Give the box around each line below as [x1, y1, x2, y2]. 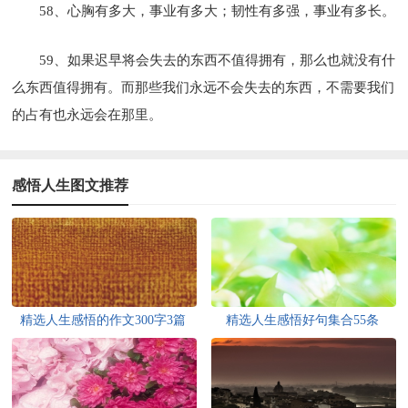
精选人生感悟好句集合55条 [226, 312, 380, 327]
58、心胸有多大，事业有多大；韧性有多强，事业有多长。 [39, 3, 396, 18]
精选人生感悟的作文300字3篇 [20, 312, 187, 327]
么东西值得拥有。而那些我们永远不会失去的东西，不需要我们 [12, 79, 395, 95]
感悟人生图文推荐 [12, 177, 129, 193]
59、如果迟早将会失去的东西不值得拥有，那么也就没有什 [39, 52, 396, 67]
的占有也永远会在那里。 [12, 107, 163, 122]
